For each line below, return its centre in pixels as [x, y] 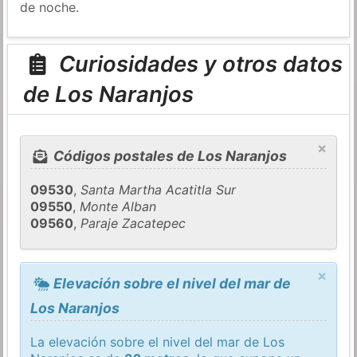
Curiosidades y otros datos [198, 64]
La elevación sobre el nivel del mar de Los [158, 341]
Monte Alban [118, 207]
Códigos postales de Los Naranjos [168, 156]
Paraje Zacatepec [133, 224]
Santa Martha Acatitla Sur [159, 190]
